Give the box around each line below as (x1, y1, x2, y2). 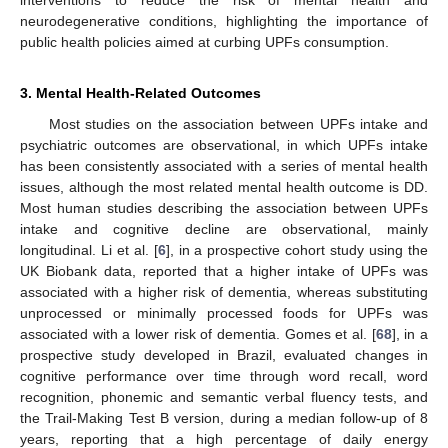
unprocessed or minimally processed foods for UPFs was (20, 304, 428, 321)
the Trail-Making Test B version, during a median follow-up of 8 (20, 409, 428, 426)
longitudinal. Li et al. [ (20, 241, 158, 258)
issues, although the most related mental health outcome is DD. (20, 178, 428, 195)
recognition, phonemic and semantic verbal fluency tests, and (20, 388, 428, 405)
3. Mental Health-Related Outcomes (20, 84, 261, 101)
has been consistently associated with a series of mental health (20, 157, 428, 174)
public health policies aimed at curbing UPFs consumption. (20, 33, 389, 50)
